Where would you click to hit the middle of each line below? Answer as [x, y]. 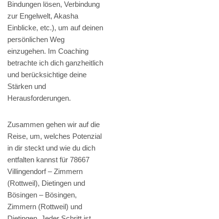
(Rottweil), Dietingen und [46, 183]
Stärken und [27, 87]
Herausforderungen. [39, 98]
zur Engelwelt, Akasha [43, 16]
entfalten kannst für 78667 [48, 160]
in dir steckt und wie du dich [51, 148]
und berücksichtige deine [47, 75]
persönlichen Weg [36, 40]
